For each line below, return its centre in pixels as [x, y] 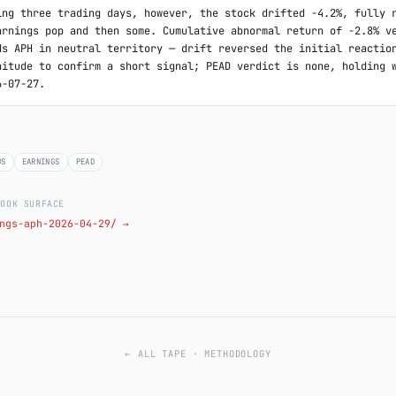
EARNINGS [41, 162]
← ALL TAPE [156, 354]
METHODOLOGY [238, 354]
